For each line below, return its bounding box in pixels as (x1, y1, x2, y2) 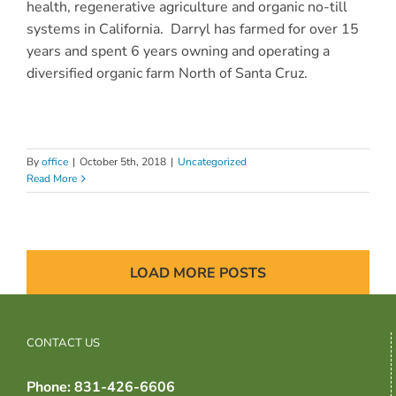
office (42, 154, 68, 169)
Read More (27, 171, 77, 186)
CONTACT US (27, 334, 100, 349)
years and (26, 41, 91, 61)
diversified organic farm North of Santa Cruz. (26, 63, 308, 83)
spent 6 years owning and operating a (90, 41, 330, 61)
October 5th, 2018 (80, 154, 166, 169)
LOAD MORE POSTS (130, 263, 266, 283)
